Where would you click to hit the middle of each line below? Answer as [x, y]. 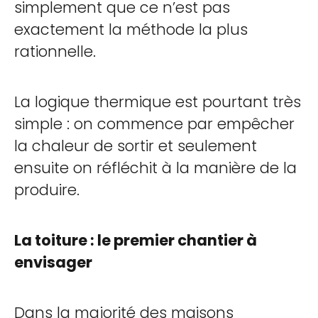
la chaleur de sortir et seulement [136, 146]
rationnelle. [55, 51]
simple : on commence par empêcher [154, 124]
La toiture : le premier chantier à [136, 240]
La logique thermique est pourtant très [158, 102]
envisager [53, 262]
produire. [47, 190]
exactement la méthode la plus [131, 29]
